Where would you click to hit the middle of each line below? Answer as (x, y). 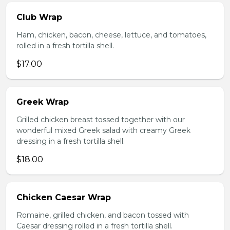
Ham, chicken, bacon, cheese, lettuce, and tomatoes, (111, 35)
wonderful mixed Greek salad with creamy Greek (103, 130)
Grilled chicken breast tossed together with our (101, 120)
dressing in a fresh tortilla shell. (71, 141)
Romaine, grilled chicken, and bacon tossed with (103, 215)
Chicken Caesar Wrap (64, 197)
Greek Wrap (43, 102)
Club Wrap (39, 17)
